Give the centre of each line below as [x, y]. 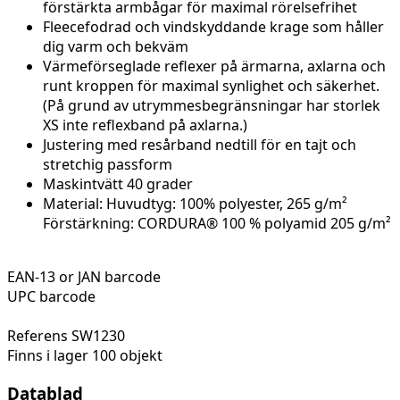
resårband [176, 145]
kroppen [105, 86]
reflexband [129, 125]
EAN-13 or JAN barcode [84, 277]
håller [365, 27]
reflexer [191, 67]
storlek [357, 106]
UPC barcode [51, 297]
